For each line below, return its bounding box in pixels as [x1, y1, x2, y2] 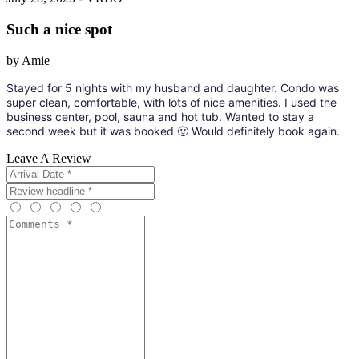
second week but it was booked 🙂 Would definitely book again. [6, 123, 340, 138]
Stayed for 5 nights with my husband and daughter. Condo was [6, 80, 339, 95]
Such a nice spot [6, 21, 112, 38]
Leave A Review [6, 151, 91, 165]
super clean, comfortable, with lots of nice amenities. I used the [6, 95, 337, 109]
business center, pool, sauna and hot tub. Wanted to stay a [6, 109, 314, 123]
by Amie [6, 53, 50, 67]
